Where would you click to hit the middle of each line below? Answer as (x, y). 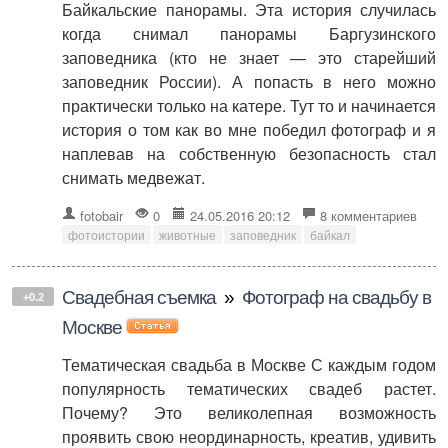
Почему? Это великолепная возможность (249, 412)
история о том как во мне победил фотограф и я (249, 129)
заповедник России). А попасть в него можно (249, 81)
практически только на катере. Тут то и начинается (249, 105)
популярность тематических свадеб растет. (249, 388)
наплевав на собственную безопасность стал (249, 153)
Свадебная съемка (139, 297)
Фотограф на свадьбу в (336, 297)
